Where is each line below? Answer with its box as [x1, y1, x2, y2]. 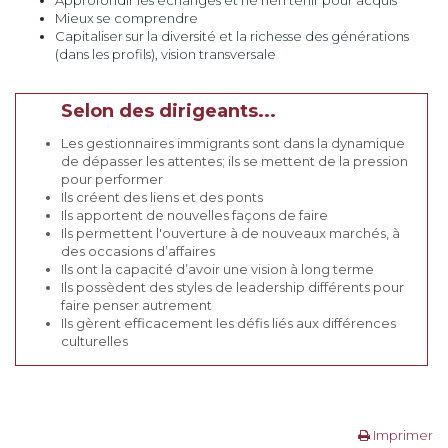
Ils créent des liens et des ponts [61, 189, 263, 205]
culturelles [61, 333, 128, 349]
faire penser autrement [61, 297, 212, 313]
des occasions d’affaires [61, 243, 215, 259]
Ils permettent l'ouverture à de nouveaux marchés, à [61, 225, 400, 241]
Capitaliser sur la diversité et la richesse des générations [55, 28, 409, 44]
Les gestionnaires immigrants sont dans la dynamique [61, 135, 405, 151]
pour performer [61, 171, 163, 187]
